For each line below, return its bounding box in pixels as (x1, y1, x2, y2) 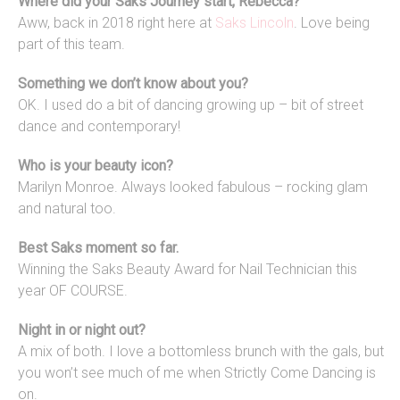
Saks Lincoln (215, 14, 294, 32)
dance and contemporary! (18, 118, 180, 136)
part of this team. (18, 36, 125, 54)
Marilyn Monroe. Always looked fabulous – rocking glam (18, 179, 368, 196)
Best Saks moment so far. (18, 239, 179, 257)
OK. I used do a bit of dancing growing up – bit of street (18, 96, 363, 114)
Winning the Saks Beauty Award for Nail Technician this (18, 261, 357, 279)
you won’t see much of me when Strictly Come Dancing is (18, 364, 376, 382)
